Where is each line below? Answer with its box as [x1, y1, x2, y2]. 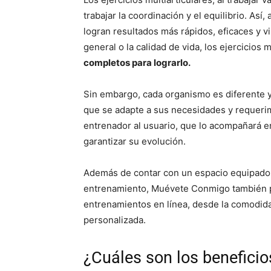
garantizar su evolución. [83, 135, 186, 148]
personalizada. [83, 214, 146, 226]
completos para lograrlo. [83, 57, 191, 69]
